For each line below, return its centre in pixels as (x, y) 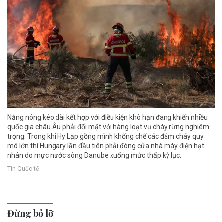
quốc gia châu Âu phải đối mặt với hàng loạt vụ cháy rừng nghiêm (108, 127)
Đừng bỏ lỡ (30, 213)
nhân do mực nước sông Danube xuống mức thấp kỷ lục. (94, 155)
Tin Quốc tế (23, 169)
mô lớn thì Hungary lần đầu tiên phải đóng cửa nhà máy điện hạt (106, 146)
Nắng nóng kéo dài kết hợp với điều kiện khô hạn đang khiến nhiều (108, 118)
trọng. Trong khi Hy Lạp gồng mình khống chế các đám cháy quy (106, 137)
